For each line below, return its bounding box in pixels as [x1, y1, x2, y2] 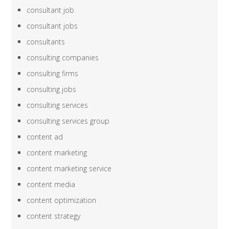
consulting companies [27, 53, 99, 63]
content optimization [27, 195, 97, 205]
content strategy [27, 211, 81, 221]
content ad [27, 132, 63, 142]
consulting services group [27, 116, 110, 126]
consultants [27, 37, 65, 47]
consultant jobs [27, 21, 78, 31]
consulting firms [27, 68, 79, 79]
